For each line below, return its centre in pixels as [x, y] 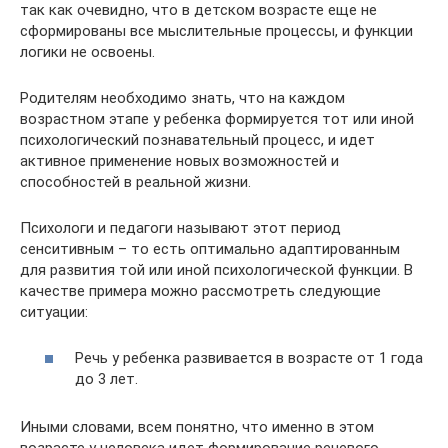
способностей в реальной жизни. [135, 181]
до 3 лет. [106, 379]
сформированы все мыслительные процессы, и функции [216, 30]
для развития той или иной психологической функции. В [216, 269]
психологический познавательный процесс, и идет [197, 139]
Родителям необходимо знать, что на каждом [182, 97]
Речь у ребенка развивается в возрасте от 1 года [249, 358]
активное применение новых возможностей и [179, 160]
